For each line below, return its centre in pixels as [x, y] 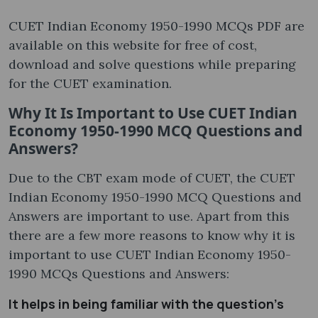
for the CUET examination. [90, 84]
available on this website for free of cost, [133, 45]
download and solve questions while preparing [152, 65]
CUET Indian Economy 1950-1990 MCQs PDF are [157, 26]
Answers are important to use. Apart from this [149, 216]
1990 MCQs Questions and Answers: [119, 274]
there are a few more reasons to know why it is [152, 236]
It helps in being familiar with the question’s [146, 304]
